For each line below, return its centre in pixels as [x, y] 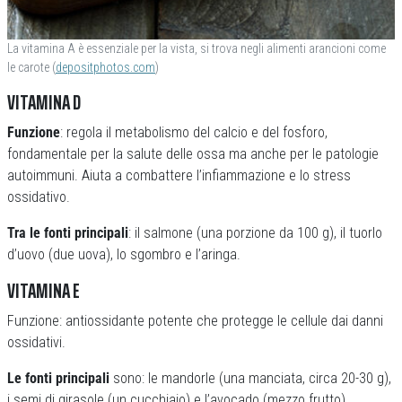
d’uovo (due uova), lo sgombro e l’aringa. [124, 254]
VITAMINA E [44, 291]
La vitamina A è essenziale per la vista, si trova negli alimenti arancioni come [197, 48]
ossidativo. [39, 197]
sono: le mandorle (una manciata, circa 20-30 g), [252, 378]
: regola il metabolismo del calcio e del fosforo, [194, 132]
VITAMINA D [44, 103]
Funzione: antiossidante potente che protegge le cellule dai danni [195, 321]
